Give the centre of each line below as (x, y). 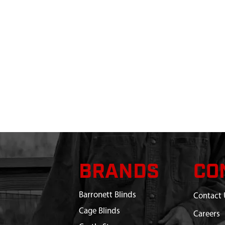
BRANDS (119, 172)
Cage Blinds (99, 211)
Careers (207, 214)
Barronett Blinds (107, 195)
